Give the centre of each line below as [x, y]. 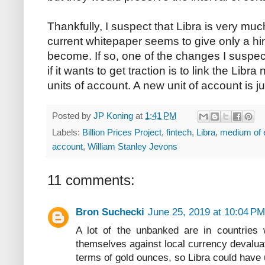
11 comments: [91, 180]
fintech [179, 132]
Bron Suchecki [110, 212]
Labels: [67, 132]
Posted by [73, 115]
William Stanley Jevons [132, 146]
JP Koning [113, 115]
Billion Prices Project [122, 132]
